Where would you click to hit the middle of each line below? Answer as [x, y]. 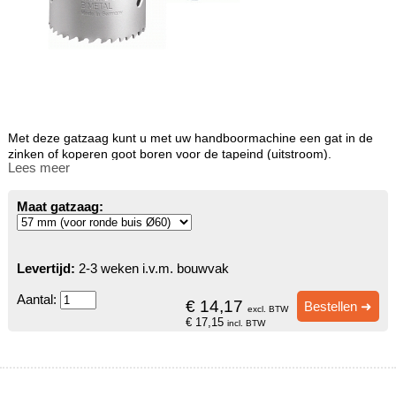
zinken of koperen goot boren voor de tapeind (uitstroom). [169, 154]
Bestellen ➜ [339, 306]
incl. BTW [247, 323]
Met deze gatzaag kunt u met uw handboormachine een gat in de [190, 138]
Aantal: [38, 299]
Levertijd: [46, 268]
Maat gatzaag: [60, 206]
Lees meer [38, 167]
